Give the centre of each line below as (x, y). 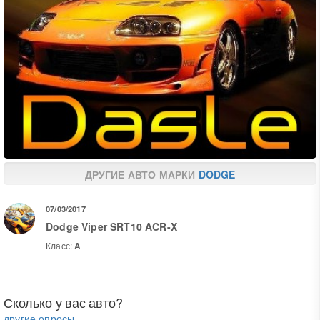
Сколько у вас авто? (63, 302)
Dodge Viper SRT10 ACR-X (111, 226)
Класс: (60, 246)
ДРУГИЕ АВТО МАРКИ (141, 175)
